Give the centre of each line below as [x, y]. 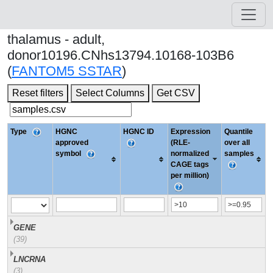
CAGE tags [190, 165]
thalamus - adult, [56, 39]
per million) [190, 175]
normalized [190, 154]
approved [72, 143]
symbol [69, 154]
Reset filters [38, 93]
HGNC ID [139, 132]
